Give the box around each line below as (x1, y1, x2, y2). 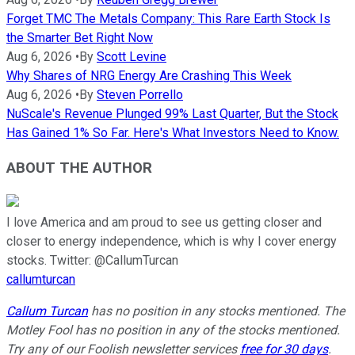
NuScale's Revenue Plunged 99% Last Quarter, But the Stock (6, 105, 338, 121)
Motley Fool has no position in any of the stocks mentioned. (6, 323, 340, 338)
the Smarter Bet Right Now (6, 29, 153, 45)
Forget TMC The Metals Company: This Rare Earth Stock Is (6, 10, 330, 26)
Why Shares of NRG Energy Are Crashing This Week (6, 67, 292, 83)
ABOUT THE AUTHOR (6, 159, 152, 177)
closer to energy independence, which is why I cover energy (6, 234, 337, 250)
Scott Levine (97, 48, 166, 64)
